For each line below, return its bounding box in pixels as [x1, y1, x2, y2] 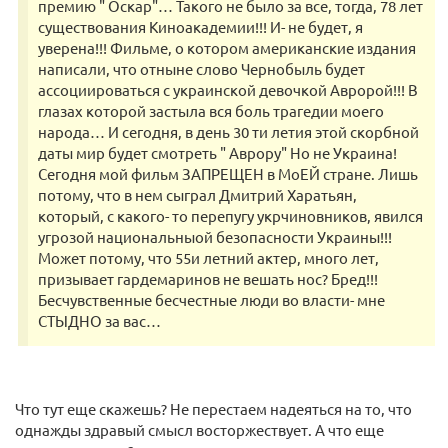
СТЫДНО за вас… [38, 311, 161, 331]
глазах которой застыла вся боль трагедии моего [38, 101, 384, 121]
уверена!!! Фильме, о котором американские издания [38, 38, 416, 58]
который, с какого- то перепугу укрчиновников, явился [38, 206, 423, 226]
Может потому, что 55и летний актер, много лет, [38, 248, 379, 268]
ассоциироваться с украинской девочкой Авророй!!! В [38, 80, 418, 100]
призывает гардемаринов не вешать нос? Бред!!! [38, 269, 378, 289]
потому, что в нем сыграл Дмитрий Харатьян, [38, 185, 357, 205]
